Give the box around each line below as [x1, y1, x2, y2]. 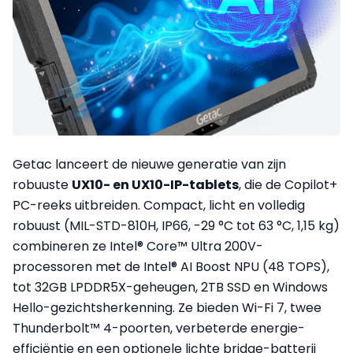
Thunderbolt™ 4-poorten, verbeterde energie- [13, 318, 305, 337]
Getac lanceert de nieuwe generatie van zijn [13, 154, 286, 173]
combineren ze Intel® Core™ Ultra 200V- [13, 236, 263, 255]
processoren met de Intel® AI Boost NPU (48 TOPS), [13, 257, 329, 276]
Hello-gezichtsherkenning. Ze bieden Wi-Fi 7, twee [13, 298, 321, 317]
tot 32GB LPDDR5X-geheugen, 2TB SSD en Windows [13, 277, 328, 296]
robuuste [13, 175, 72, 194]
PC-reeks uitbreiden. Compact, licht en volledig [13, 195, 305, 214]
